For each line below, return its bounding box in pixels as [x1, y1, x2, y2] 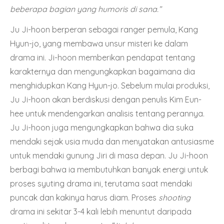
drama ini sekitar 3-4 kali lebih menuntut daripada [10, 206, 191, 216]
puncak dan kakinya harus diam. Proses [10, 192, 158, 202]
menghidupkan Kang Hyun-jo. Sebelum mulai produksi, [10, 80, 209, 90]
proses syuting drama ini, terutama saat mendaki [10, 178, 192, 188]
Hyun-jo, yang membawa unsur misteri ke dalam [10, 38, 188, 48]
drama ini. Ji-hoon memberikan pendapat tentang [10, 52, 195, 62]
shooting [158, 192, 190, 202]
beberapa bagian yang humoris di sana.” [10, 3, 161, 14]
